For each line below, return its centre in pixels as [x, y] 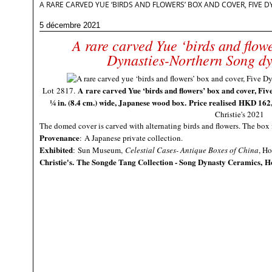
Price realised [214, 102]
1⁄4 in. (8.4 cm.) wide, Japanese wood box [117, 102]
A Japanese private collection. [134, 138]
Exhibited [56, 150]
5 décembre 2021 [70, 25]
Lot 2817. [60, 90]
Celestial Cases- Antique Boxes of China [192, 150]
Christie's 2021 [240, 114]
